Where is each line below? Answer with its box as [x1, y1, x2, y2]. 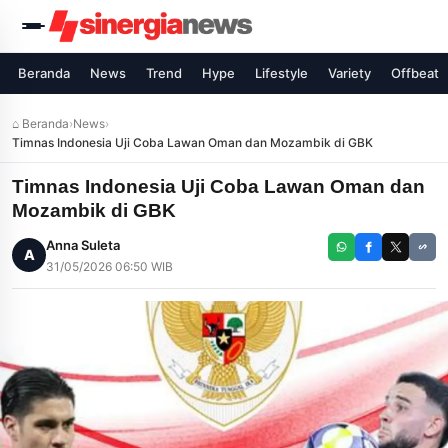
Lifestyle [255, 65, 308, 81]
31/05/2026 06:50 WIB [46, 259, 173, 274]
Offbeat [391, 65, 439, 81]
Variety [328, 65, 371, 81]
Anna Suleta [46, 237, 120, 253]
